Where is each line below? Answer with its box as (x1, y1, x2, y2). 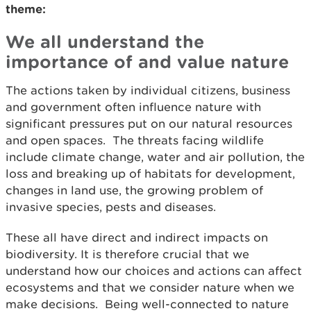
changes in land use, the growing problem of (6, 183, 263, 198)
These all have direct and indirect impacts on (6, 230, 268, 245)
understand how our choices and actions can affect (6, 264, 302, 278)
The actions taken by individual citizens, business (6, 83, 290, 98)
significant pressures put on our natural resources (6, 117, 292, 131)
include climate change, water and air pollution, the (6, 150, 305, 165)
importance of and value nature (6, 51, 289, 72)
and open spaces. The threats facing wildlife (6, 133, 264, 148)
